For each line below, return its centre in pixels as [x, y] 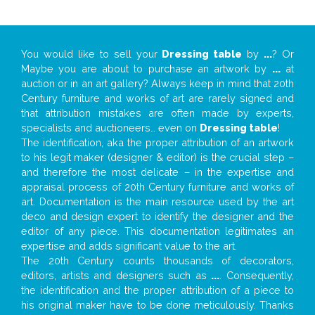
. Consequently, [257, 275]
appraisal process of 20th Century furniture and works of [157, 186]
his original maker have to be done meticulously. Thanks [157, 304]
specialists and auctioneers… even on [110, 127]
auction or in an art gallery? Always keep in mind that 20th [157, 83]
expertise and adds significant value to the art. [129, 245]
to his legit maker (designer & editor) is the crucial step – [157, 157]
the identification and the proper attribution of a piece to [157, 290]
